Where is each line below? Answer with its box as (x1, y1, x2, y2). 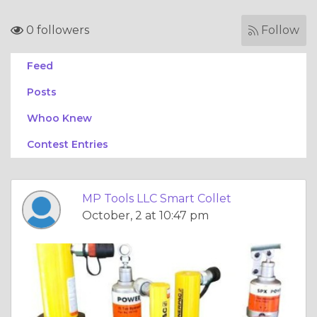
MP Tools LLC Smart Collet (82, 192, 231, 205)
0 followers (23, 23, 89, 37)
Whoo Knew (27, 112, 92, 125)
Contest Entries (27, 138, 108, 151)
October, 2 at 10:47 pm (82, 209, 209, 222)
